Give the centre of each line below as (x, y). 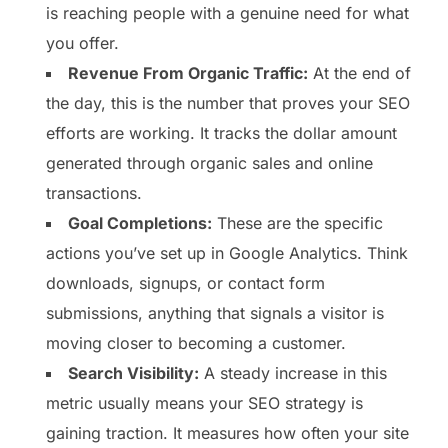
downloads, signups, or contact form (185, 283)
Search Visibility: (133, 373)
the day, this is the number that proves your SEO (228, 103)
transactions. (94, 193)
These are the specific (297, 223)
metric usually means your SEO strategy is (204, 403)
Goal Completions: (140, 223)
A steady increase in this (293, 373)
